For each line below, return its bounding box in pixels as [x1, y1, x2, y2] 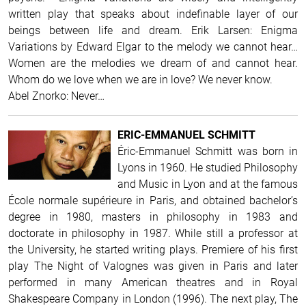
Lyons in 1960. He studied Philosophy [117, 161, 298, 174]
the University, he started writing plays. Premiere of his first [8, 242, 298, 256]
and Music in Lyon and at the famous [117, 177, 298, 191]
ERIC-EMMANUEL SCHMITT [117, 128, 255, 141]
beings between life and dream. [8, 23, 191, 37]
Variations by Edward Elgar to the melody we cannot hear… [8, 40, 298, 53]
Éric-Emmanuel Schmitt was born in [117, 144, 298, 158]
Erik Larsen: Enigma [191, 23, 298, 37]
